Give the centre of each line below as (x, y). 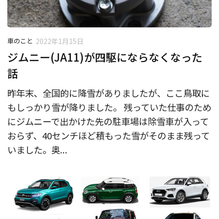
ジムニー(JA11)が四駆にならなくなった (105, 57)
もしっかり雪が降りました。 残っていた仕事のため (109, 107)
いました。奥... (37, 150)
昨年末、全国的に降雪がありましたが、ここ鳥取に (109, 93)
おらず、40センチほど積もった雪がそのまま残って (109, 136)
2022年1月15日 (60, 41)
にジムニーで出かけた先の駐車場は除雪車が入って (108, 121)
